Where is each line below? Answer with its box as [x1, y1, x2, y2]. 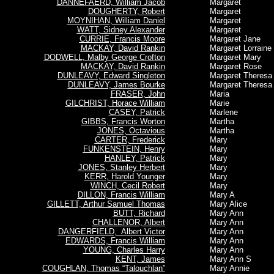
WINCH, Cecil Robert [90, 181, 165, 190]
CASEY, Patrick [108, 108, 165, 117]
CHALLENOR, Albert [92, 218, 165, 227]
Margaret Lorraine [185, 43, 272, 53]
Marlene [185, 108, 238, 117]
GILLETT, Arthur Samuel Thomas [46, 199, 165, 209]
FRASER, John [110, 89, 165, 98]
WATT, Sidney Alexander [76, 25, 165, 34]
